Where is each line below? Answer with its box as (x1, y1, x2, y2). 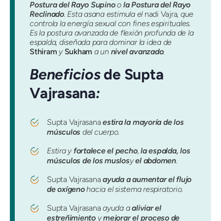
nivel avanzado (110, 47, 164, 56)
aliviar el (132, 203, 161, 213)
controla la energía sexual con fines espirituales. (30, 19, 191, 28)
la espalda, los (141, 146, 190, 156)
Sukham (64, 47, 93, 56)
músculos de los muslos (47, 156, 130, 166)
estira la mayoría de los (103, 117, 184, 127)
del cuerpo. (80, 127, 120, 137)
